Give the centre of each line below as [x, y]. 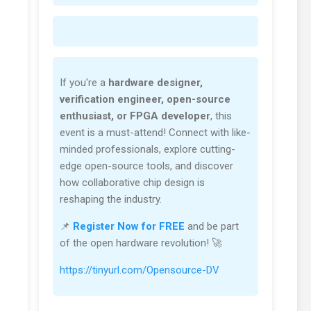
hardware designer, [155, 83]
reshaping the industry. [111, 200]
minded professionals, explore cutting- [148, 150]
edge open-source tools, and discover [146, 166]
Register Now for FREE [129, 227]
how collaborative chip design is [132, 183]
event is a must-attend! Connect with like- [155, 133]
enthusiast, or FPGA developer [135, 116]
